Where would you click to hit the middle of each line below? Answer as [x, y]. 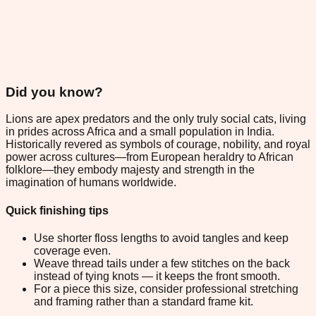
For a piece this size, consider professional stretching [166, 288]
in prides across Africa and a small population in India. [140, 132]
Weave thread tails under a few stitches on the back [162, 263]
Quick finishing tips [57, 210]
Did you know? [54, 92]
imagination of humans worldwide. [91, 183]
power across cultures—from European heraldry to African [150, 157]
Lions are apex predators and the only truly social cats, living [156, 119]
